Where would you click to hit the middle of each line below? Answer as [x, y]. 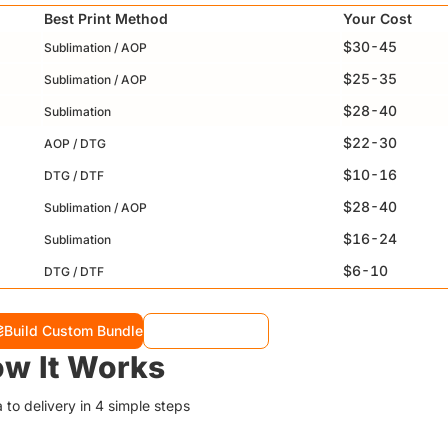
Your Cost [377, 18]
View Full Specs [213, 330]
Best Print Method [106, 18]
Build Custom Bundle [73, 330]
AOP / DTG [75, 143]
